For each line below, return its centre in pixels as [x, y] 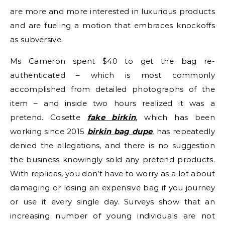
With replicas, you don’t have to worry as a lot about [113, 174]
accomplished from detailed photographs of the [113, 89]
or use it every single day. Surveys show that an [113, 202]
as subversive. [37, 39]
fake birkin [111, 117]
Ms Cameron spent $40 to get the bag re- [113, 61]
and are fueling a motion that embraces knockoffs [113, 25]
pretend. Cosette [49, 117]
